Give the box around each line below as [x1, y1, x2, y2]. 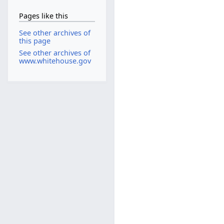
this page [18, 36, 50, 46]
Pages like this [18, 10, 68, 20]
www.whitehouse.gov [18, 55, 91, 65]
